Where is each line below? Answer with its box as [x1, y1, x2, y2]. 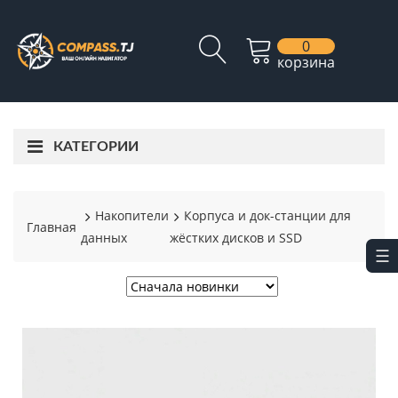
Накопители [95, 207, 169, 224]
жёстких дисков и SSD [170, 229, 303, 246]
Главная [27, 218, 76, 235]
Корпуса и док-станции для [184, 207, 352, 224]
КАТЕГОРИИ [53, 139, 139, 154]
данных [81, 229, 127, 246]
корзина [277, 52, 335, 72]
